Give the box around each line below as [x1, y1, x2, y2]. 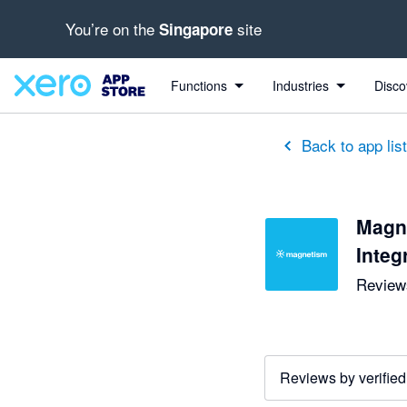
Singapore [159, 18, 233, 40]
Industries [272, 76, 329, 94]
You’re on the [65, 17, 159, 40]
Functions [170, 76, 227, 94]
